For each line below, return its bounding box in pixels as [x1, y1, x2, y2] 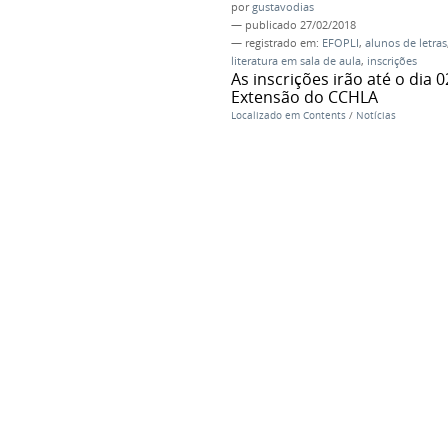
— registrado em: [230, 36, 322, 51]
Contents [302, 109, 346, 123]
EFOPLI [321, 36, 359, 51]
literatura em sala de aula [230, 54, 361, 69]
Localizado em [230, 109, 300, 123]
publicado [244, 18, 297, 33]
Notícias [355, 109, 396, 123]
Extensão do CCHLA [230, 86, 378, 109]
